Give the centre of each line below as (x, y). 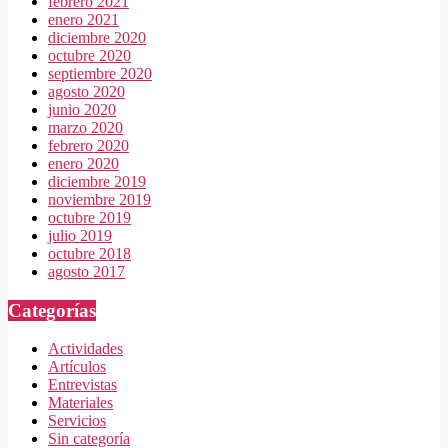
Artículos (77, 367)
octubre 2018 (89, 253)
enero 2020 (83, 163)
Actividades (85, 349)
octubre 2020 (89, 55)
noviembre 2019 (99, 199)
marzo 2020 (85, 127)
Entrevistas (82, 385)
